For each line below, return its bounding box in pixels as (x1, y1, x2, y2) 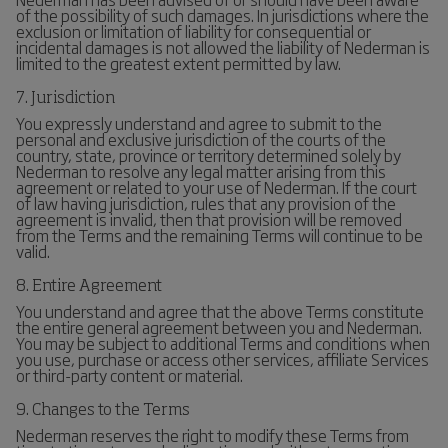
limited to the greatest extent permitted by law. (16, 51, 341, 75)
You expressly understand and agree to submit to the (16, 111, 382, 135)
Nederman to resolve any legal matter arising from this (16, 159, 386, 183)
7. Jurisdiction (16, 91, 115, 107)
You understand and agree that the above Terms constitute (16, 299, 424, 323)
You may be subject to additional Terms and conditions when (16, 331, 430, 355)
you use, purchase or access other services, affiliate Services (16, 347, 429, 371)
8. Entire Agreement (16, 279, 162, 295)
